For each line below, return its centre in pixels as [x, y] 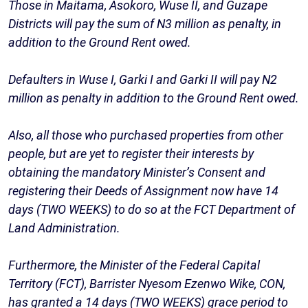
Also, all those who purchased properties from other [146, 135]
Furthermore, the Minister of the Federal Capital [134, 265]
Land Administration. [64, 228]
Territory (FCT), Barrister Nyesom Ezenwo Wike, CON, [147, 283]
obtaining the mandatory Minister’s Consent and [137, 172]
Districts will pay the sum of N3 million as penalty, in [145, 23]
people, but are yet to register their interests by [131, 153]
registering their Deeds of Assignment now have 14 [143, 190]
